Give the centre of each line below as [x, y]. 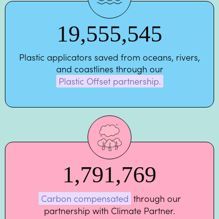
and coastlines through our [109, 69]
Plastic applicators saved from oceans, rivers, [109, 57]
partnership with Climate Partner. [109, 211]
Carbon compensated [85, 198]
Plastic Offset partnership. [109, 81]
